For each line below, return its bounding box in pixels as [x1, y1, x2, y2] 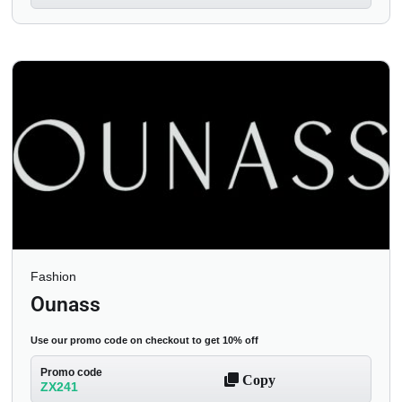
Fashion [31, 268, 76, 284]
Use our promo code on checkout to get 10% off [31, 334, 258, 345]
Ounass [31, 292, 100, 317]
